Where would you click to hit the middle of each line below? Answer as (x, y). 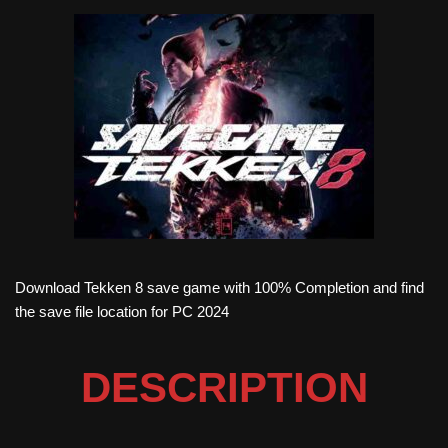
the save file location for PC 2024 (122, 311)
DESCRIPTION (224, 387)
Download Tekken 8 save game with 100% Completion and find (219, 287)
